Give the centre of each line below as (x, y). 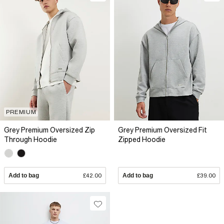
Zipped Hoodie (142, 139)
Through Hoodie (30, 139)
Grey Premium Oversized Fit (162, 130)
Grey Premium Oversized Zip (49, 130)
